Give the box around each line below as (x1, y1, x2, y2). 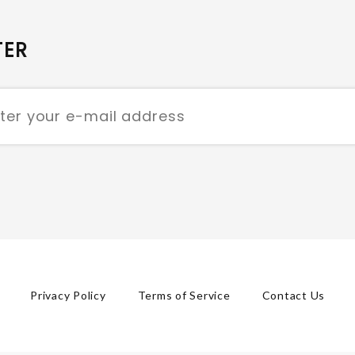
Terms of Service (137, 288, 231, 302)
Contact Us (261, 288, 325, 302)
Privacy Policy (30, 288, 106, 302)
